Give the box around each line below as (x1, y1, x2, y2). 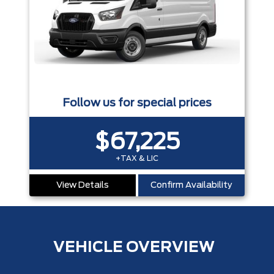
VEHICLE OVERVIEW (53, 240, 215, 256)
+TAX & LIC (116, 155, 158, 163)
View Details (56, 181, 109, 190)
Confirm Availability (150, 181, 232, 190)
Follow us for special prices (62, 98, 212, 109)
